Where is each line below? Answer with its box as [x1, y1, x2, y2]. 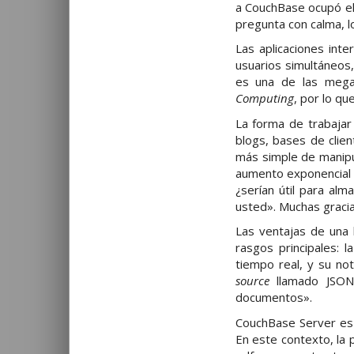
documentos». [235, 289, 312, 306]
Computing [235, 90, 294, 107]
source [235, 273, 277, 289]
